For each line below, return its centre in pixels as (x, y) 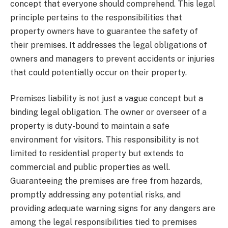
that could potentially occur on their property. (98, 72)
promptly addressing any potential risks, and (95, 195)
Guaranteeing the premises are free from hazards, (106, 181)
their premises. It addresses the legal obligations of (109, 45)
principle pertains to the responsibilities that (96, 17)
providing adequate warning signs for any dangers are (113, 209)
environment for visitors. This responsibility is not (105, 140)
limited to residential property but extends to (97, 154)
